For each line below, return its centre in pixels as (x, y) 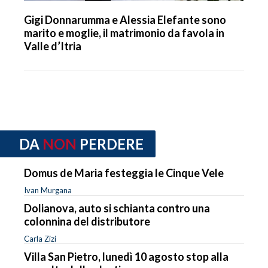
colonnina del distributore (87, 221)
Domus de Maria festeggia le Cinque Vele (124, 173)
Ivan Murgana (48, 190)
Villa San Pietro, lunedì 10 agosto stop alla (126, 256)
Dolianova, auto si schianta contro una (117, 208)
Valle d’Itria (53, 46)
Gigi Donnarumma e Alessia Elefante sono (125, 20)
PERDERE (112, 144)
